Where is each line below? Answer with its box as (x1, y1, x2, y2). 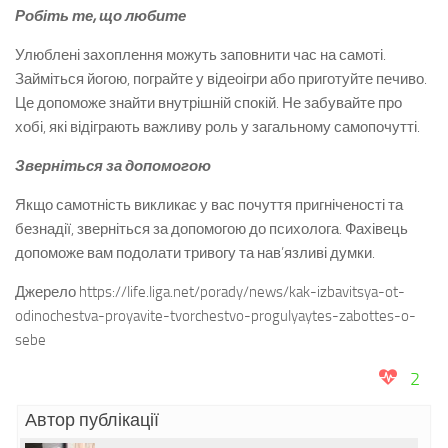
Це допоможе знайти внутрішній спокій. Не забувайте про (15, 94, 402, 112)
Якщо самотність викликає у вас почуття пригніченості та (15, 196, 403, 214)
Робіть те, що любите (15, 7, 186, 25)
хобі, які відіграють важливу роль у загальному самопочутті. (15, 118, 420, 136)
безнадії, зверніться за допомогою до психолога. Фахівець (15, 220, 408, 238)
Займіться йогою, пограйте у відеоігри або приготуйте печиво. (15, 70, 427, 88)
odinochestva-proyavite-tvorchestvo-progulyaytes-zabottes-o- (15, 307, 416, 325)
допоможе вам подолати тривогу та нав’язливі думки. (15, 244, 375, 262)
